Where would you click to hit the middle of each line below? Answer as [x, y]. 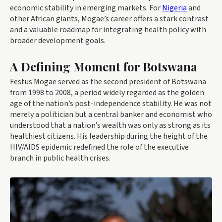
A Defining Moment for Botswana [104, 66]
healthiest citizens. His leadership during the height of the [109, 136]
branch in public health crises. [60, 158]
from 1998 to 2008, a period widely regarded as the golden [107, 93]
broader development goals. [58, 41]
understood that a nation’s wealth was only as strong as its [110, 125]
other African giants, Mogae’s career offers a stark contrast [109, 19]
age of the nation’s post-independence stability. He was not [111, 104]
